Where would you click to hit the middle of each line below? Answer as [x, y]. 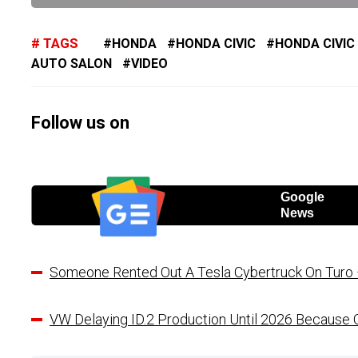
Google [302, 197]
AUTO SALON [72, 63]
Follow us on [80, 122]
